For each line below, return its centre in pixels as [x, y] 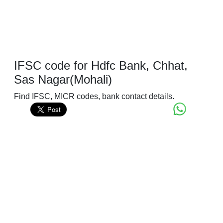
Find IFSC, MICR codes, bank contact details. [94, 97]
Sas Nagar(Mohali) [63, 80]
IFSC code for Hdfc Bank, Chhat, [101, 66]
